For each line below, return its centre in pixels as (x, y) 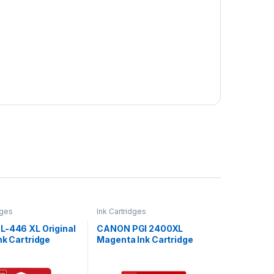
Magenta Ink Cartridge (145, 239)
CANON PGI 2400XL (140, 228)
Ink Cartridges (121, 212)
